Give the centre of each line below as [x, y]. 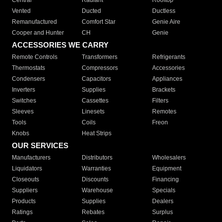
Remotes [164, 112]
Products [24, 201]
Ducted [92, 11]
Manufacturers [31, 158]
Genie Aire [166, 22]
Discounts [95, 180]
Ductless [164, 11]
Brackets [164, 90]
